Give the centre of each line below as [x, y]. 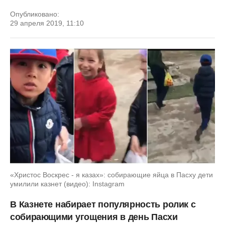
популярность [129, 204]
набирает [76, 204]
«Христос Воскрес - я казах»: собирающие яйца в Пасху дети [111, 175]
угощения [97, 217]
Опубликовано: [35, 14]
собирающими [42, 217]
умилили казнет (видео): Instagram [67, 184]
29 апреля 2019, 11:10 [47, 23]
